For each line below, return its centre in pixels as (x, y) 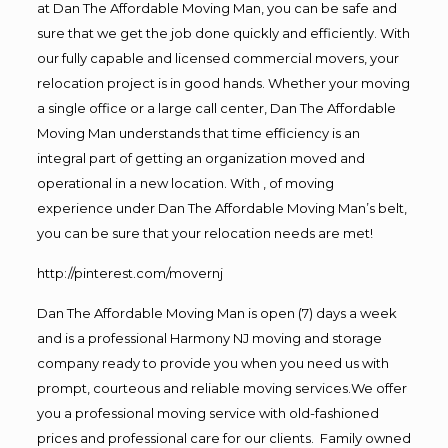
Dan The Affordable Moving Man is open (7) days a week (216, 312)
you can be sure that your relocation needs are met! (204, 232)
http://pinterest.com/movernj (129, 272)
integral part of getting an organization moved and (200, 157)
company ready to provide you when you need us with (212, 362)
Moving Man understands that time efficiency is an (198, 132)
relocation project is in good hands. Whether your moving (223, 82)
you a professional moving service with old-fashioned (207, 412)
